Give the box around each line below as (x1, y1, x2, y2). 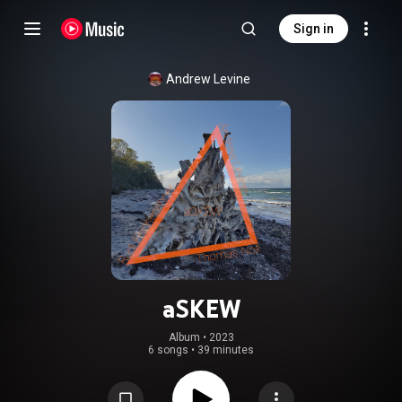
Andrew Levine (166, 72, 250, 86)
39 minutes (197, 344, 254, 356)
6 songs (148, 344, 188, 356)
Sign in (293, 22, 334, 36)
